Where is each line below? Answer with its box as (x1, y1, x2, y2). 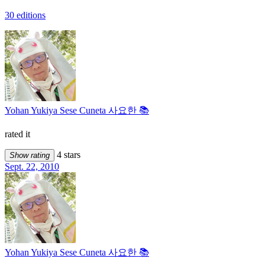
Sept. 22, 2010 (5, 161, 59, 172)
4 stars (54, 149, 80, 160)
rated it (5, 128, 30, 139)
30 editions (5, 9, 46, 20)
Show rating (9, 150, 50, 160)
